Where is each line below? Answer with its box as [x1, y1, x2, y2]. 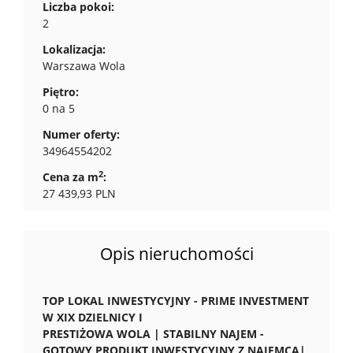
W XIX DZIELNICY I [43, 310, 143, 325]
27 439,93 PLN [43, 186, 116, 201]
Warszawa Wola [43, 58, 125, 73]
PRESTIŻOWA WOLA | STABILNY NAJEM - [43, 326, 264, 341]
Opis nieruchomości [99, 243, 254, 265]
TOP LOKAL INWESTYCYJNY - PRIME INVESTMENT [43, 293, 309, 308]
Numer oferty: [43, 127, 120, 142]
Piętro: [43, 84, 79, 99]
